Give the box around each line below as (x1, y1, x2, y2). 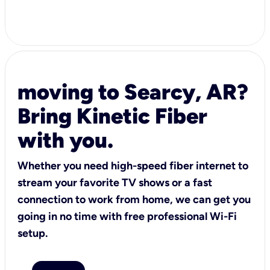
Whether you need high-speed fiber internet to (17, 159, 248, 172)
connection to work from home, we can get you (17, 192, 251, 206)
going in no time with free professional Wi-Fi (17, 209, 237, 223)
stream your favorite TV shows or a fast (17, 175, 212, 189)
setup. (17, 226, 48, 240)
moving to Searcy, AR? (17, 78, 248, 105)
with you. (17, 127, 113, 153)
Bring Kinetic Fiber (17, 102, 207, 129)
